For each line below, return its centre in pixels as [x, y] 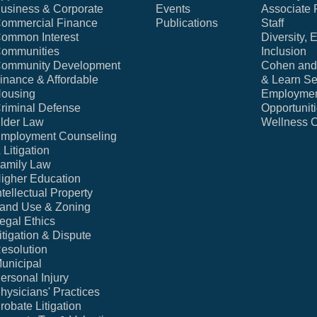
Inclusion [283, 51]
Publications [187, 23]
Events [173, 8]
